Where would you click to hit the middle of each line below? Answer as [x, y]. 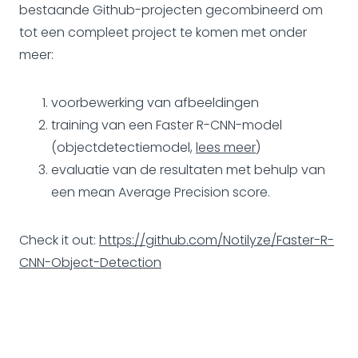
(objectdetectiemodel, [123, 147]
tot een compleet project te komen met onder [163, 32]
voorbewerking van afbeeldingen [155, 102]
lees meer [226, 147]
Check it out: [59, 240]
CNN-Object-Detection [90, 262]
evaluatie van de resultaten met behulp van [188, 169]
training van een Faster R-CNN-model [167, 125]
